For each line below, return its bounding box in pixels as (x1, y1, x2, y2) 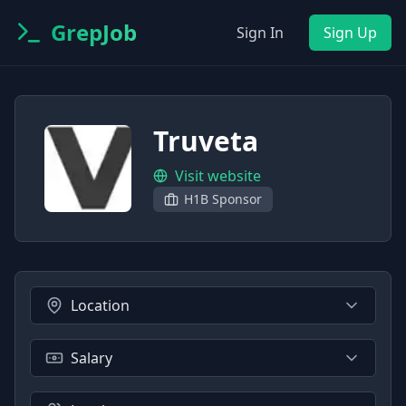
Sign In (237, 23, 284, 43)
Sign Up (324, 23, 377, 43)
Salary (71, 348, 112, 368)
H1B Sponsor (184, 190, 262, 208)
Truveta (153, 122, 258, 159)
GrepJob (51, 17, 137, 47)
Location (71, 295, 130, 315)
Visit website (175, 166, 261, 186)
